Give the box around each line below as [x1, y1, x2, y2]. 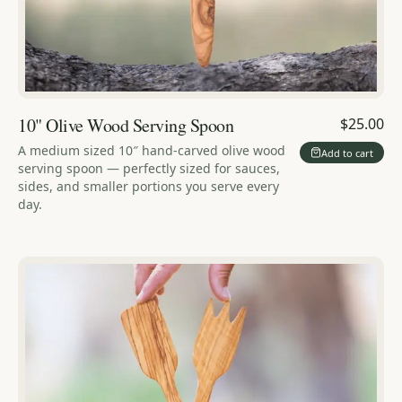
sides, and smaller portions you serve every [18, 178, 279, 196]
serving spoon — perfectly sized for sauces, [18, 160, 280, 178]
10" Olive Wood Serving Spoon [18, 113, 233, 138]
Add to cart [321, 145, 373, 160]
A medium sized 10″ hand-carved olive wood [18, 142, 285, 160]
